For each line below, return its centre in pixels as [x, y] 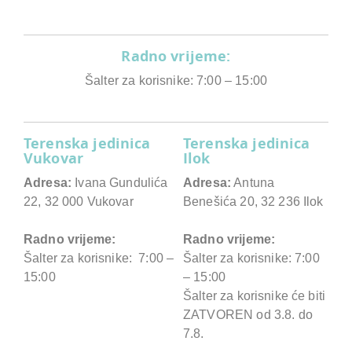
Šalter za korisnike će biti [255, 295]
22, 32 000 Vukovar [79, 201]
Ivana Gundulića [120, 182]
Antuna [253, 182]
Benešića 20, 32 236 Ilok [253, 201]
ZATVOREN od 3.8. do [248, 314]
